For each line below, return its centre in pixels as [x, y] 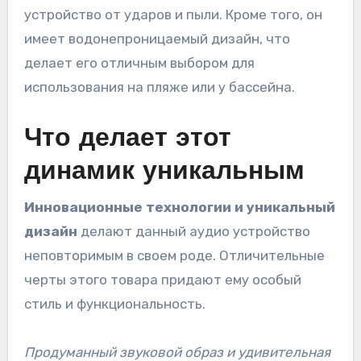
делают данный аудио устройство [193, 231]
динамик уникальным [164, 173]
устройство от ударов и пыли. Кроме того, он [173, 15]
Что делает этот [127, 140]
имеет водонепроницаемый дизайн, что [157, 39]
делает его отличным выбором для [139, 63]
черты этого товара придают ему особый [162, 279]
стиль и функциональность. [114, 303]
